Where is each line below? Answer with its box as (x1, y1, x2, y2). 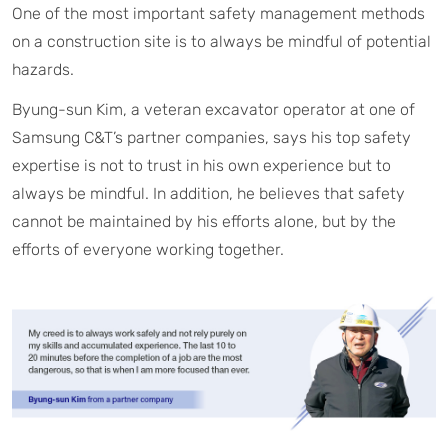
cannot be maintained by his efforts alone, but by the (12, 212, 396, 232)
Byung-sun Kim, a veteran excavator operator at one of (12, 100, 415, 120)
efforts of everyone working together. (12, 240, 284, 260)
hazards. (12, 60, 74, 80)
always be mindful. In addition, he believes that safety (12, 184, 405, 204)
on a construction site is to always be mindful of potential (12, 32, 431, 52)
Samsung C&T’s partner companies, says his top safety (12, 128, 411, 148)
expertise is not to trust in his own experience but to (12, 156, 391, 176)
